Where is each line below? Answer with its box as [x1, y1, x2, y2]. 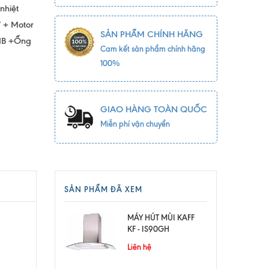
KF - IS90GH [127, 224, 169, 234]
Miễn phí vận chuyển [100, 119, 170, 128]
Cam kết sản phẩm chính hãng [100, 44, 205, 53]
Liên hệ [127, 242, 151, 252]
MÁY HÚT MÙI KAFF [127, 213, 195, 222]
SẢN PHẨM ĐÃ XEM [64, 184, 142, 194]
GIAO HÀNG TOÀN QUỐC [100, 104, 207, 115]
